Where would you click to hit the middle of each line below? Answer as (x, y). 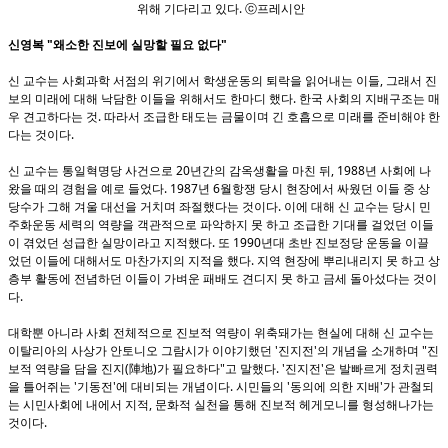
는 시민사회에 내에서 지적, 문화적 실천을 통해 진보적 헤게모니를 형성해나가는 (221, 404)
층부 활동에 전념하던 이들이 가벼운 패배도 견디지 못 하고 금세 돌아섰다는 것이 (222, 278)
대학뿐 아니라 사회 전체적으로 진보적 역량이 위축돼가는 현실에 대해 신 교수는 (221, 332)
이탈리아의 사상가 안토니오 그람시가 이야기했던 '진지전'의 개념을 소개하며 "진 (223, 350)
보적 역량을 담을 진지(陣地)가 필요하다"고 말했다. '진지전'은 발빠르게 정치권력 (223, 368)
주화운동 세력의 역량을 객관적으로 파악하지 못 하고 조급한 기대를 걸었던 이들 (221, 224)
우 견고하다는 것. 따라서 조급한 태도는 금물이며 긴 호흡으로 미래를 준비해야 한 (224, 116)
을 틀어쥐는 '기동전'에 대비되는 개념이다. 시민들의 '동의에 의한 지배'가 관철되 (221, 386)
